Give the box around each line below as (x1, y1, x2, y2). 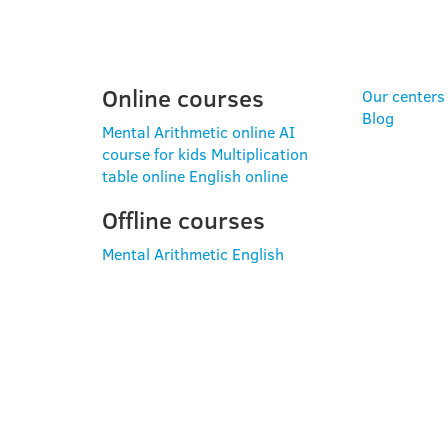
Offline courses (102, 202, 265, 237)
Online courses (102, 80, 264, 115)
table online (102, 164, 185, 187)
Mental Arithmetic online (102, 120, 275, 143)
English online (189, 164, 288, 187)
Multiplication (211, 142, 308, 165)
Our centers (361, 84, 445, 107)
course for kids (102, 142, 207, 165)
